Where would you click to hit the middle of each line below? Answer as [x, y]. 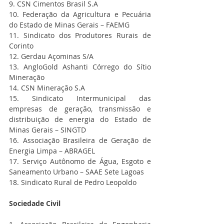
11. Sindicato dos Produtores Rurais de [80, 35]
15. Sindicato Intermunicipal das [80, 98]
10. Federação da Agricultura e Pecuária [80, 14]
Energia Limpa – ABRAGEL [52, 151]
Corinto [21, 46]
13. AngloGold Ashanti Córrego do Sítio [80, 67]
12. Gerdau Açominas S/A [51, 56]
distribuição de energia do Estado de [80, 119]
